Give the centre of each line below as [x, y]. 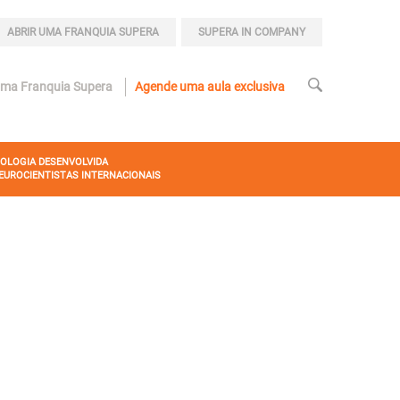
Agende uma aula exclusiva [210, 87]
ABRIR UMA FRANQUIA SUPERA [83, 32]
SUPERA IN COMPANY [252, 32]
